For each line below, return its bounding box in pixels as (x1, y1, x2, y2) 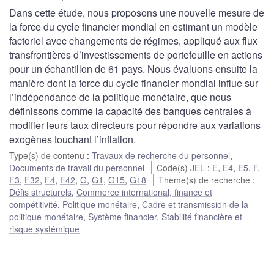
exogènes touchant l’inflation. (9, 131, 136, 146)
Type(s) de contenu (9, 149, 87, 161)
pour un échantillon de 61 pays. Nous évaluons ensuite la (9, 61, 257, 76)
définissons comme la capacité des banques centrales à (9, 103, 251, 118)
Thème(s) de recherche (158, 173, 253, 186)
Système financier (88, 210, 157, 223)
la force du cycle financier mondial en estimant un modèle (9, 19, 257, 34)
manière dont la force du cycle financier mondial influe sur (9, 75, 258, 90)
